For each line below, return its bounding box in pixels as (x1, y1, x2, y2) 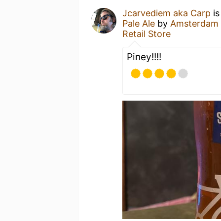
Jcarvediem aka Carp (122, 8, 211, 18)
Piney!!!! (127, 51, 161, 63)
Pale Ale (122, 18, 155, 29)
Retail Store (122, 29, 171, 39)
